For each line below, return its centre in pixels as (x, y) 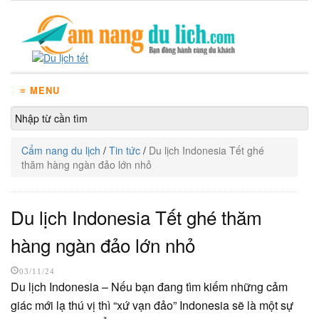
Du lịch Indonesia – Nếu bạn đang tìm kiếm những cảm (149, 287)
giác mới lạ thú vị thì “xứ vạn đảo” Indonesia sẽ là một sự (152, 305)
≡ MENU (40, 90)
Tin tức (125, 150)
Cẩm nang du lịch (61, 150)
